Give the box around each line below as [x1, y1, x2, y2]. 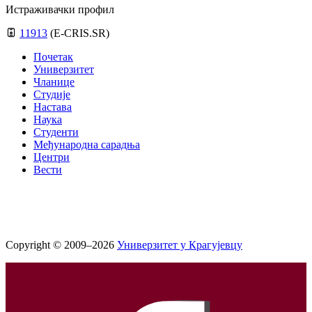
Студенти [33, 126, 79, 139]
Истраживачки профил [6, 3, 114, 16]
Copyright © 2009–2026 [6, 239, 117, 251]
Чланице [33, 76, 75, 88]
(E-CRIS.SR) [50, 27, 109, 40]
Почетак [33, 51, 73, 63]
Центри [33, 151, 70, 164]
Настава [33, 101, 72, 114]
